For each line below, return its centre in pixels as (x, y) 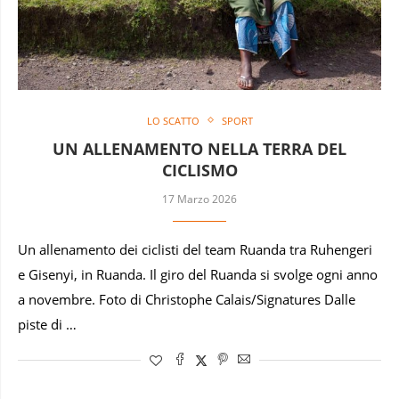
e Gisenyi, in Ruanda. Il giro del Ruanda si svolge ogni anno (198, 274)
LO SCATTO (173, 120)
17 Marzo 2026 (199, 199)
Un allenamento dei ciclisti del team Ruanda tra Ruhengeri (195, 249)
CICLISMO (199, 170)
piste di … (47, 324)
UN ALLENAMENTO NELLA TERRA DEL (199, 148)
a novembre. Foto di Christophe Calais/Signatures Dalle (187, 299)
